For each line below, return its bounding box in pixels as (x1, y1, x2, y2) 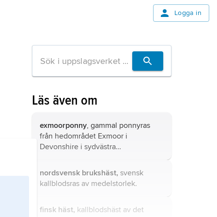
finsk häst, (40, 205, 75, 215)
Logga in (174, 9, 201, 17)
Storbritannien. (40, 153, 90, 162)
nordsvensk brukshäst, (40, 168, 118, 178)
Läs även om (32, 92, 98, 108)
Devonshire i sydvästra (40, 142, 116, 152)
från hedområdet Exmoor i (40, 131, 127, 141)
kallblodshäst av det (75, 205, 144, 215)
